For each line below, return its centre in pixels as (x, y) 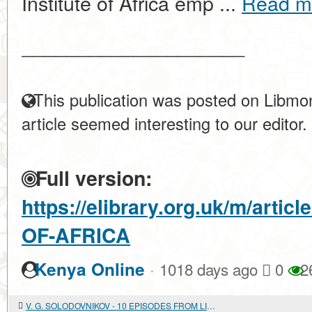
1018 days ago (209, 269)
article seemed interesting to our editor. (164, 123)
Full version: (91, 178)
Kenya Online (90, 269)
